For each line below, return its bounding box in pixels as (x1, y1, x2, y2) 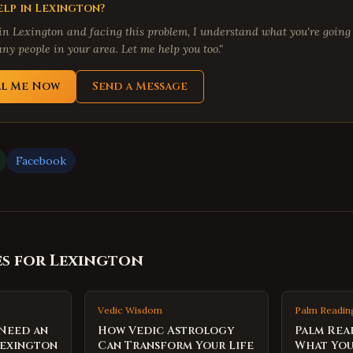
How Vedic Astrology (97, 323, 234, 338)
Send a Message (92, 79, 188, 94)
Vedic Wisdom (97, 304, 162, 316)
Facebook (16, 154, 66, 168)
